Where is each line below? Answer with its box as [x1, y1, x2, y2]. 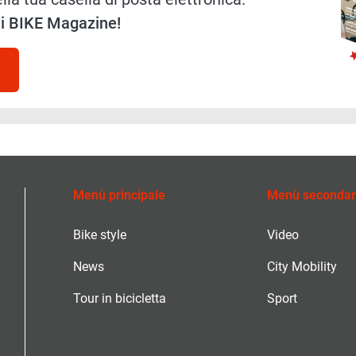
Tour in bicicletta [73, 291, 166, 307]
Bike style [73, 227, 126, 243]
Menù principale [73, 188, 165, 203]
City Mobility [266, 259, 337, 275]
